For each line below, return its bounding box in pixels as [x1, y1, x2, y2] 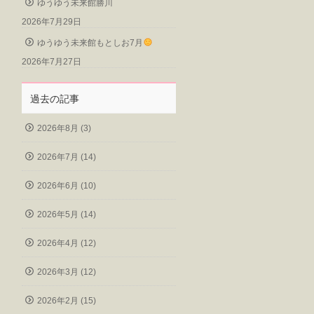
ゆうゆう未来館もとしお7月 [37, 37, 143, 48]
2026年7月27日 [22, 56, 81, 67]
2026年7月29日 [22, 16, 81, 27]
